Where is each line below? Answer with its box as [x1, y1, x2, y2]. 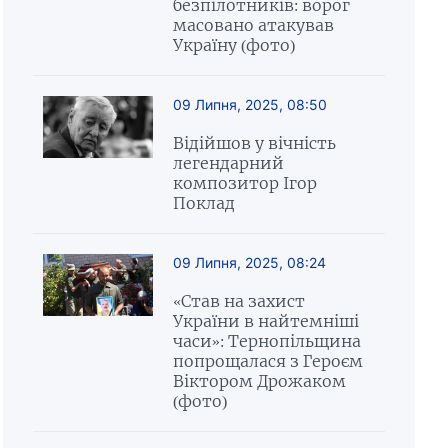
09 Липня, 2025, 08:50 [172, 96, 327, 113]
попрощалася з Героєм [172, 351, 363, 371]
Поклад [172, 193, 243, 213]
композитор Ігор [172, 173, 317, 193]
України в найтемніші [172, 311, 359, 331]
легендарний [172, 153, 284, 173]
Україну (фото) [172, 35, 295, 55]
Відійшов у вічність [172, 133, 336, 153]
